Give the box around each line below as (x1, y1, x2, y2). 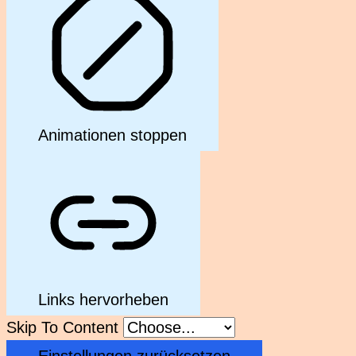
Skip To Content (6, 319, 123, 337)
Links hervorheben (38, 291, 168, 309)
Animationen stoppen (38, 126, 187, 145)
